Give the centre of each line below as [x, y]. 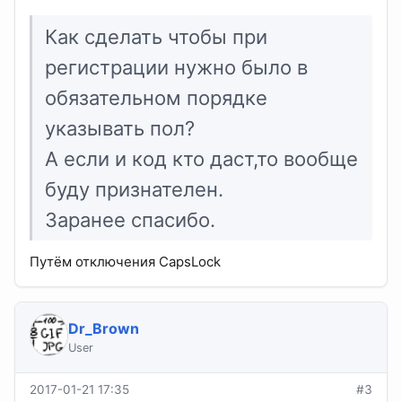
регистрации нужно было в [177, 67]
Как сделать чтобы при [157, 36]
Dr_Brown [103, 329]
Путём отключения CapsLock [125, 262]
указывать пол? [120, 128]
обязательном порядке [157, 97]
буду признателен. [135, 189]
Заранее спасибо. [131, 219]
